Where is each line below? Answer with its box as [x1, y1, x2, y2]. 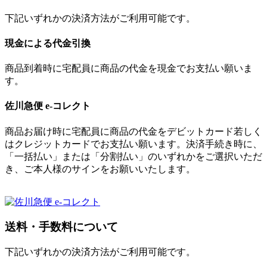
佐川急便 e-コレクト [5, 101, 91, 111]
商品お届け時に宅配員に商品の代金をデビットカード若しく [5, 126, 262, 136]
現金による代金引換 [5, 38, 91, 48]
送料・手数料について [5, 221, 118, 234]
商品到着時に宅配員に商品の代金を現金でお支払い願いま [5, 63, 253, 74]
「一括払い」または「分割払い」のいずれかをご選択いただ [5, 151, 262, 162]
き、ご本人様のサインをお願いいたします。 [5, 163, 195, 174]
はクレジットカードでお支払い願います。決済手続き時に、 [5, 138, 262, 149]
